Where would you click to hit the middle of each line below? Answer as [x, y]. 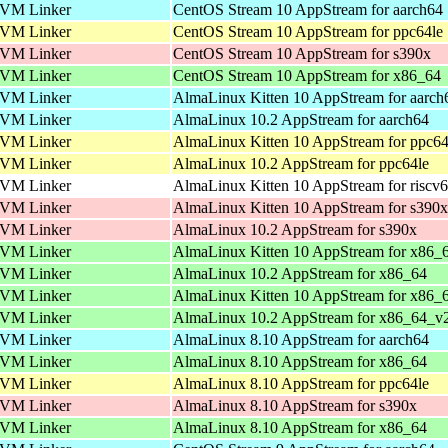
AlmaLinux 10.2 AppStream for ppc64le [301, 163]
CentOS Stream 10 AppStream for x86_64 [307, 75]
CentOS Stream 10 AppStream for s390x [302, 53]
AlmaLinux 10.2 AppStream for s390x [295, 229]
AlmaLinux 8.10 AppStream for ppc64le [301, 383]
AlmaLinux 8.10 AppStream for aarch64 [301, 339]
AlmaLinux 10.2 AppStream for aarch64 [301, 119]
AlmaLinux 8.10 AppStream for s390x [295, 405]
